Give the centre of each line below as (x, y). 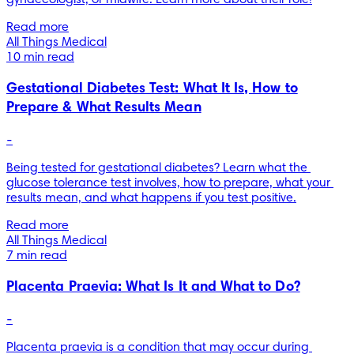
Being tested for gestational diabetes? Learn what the (157, 168)
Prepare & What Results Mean (104, 108)
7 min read (37, 256)
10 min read (40, 57)
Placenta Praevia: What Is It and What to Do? (153, 287)
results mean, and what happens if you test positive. (151, 198)
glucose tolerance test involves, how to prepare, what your (168, 183)
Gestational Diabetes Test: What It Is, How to (152, 89)
